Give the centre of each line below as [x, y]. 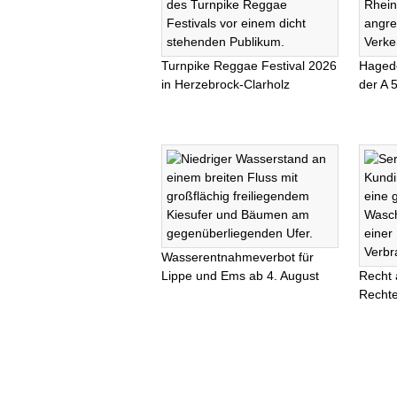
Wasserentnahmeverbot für [237, 257]
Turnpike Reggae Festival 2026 [249, 66]
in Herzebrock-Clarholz [226, 84]
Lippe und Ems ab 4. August [240, 276]
